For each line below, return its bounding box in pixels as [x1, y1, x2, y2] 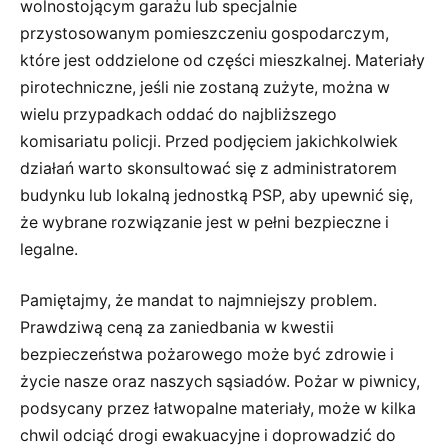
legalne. [20, 239, 78, 259]
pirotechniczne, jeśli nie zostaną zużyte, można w [20, 77, 390, 97]
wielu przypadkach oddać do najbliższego [20, 104, 337, 124]
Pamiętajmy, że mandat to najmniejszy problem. [20, 291, 377, 311]
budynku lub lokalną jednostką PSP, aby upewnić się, [20, 185, 413, 205]
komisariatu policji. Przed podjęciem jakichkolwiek [20, 131, 398, 151]
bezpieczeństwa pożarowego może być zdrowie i [20, 345, 394, 365]
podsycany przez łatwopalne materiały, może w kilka [20, 399, 416, 419]
